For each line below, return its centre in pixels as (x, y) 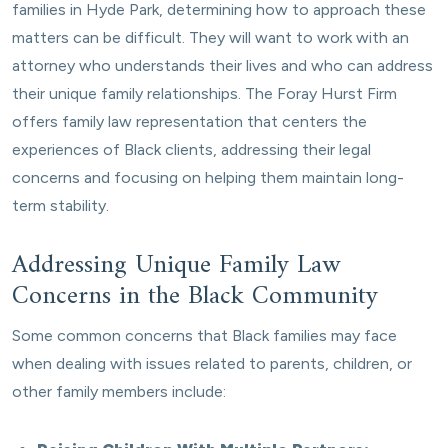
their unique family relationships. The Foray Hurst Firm (204, 93)
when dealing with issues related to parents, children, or (212, 363)
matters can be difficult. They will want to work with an (210, 37)
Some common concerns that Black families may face (204, 335)
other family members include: (119, 391)
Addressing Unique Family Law (176, 265)
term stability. (60, 205)
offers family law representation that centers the (189, 121)
